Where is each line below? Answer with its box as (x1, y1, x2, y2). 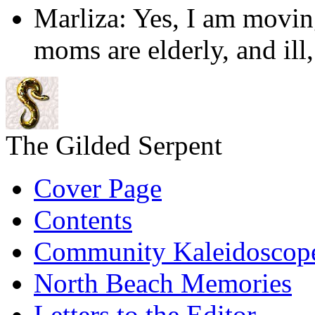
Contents (34, 205, 132, 236)
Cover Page (34, 173, 162, 204)
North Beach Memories (34, 268, 292, 299)
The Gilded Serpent (6, 130, 222, 161)
